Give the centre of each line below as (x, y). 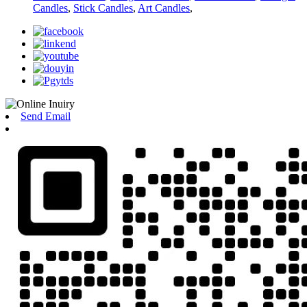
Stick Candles (103, 8)
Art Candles (164, 8)
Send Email (46, 116)
